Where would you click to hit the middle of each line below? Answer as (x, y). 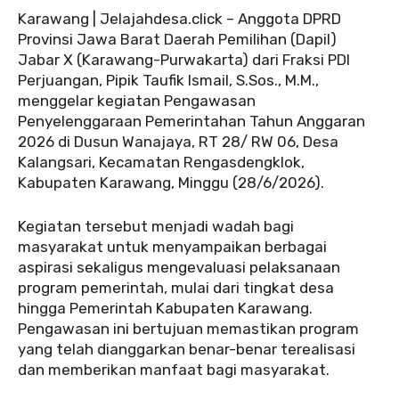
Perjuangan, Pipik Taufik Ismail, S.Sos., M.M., (168, 80)
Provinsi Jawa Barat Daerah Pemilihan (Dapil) (177, 39)
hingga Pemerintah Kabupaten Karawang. (165, 308)
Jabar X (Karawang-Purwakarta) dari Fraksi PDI (184, 59)
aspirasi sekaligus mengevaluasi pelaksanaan (179, 267)
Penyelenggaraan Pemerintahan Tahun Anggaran (191, 121)
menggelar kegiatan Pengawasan (137, 100)
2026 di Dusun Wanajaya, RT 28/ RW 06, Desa (178, 141)
